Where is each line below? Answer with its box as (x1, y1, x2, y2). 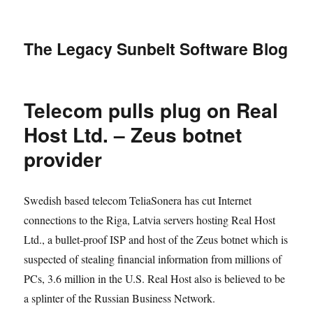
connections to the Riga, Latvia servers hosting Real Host (24, 212, 276, 227)
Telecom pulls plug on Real (24, 96, 279, 124)
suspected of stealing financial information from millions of (24, 252, 282, 266)
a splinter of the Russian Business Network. (24, 291, 216, 305)
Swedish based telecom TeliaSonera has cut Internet (24, 193, 252, 208)
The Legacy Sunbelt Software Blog (24, 37, 289, 60)
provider (24, 145, 103, 173)
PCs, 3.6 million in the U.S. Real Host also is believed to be (24, 271, 286, 286)
